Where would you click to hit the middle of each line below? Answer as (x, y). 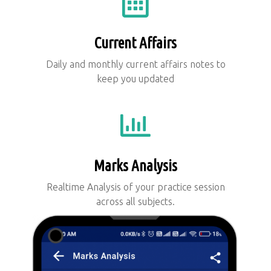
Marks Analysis (135, 165)
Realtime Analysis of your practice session (135, 187)
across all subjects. (135, 201)
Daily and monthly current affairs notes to (135, 64)
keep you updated (135, 78)
